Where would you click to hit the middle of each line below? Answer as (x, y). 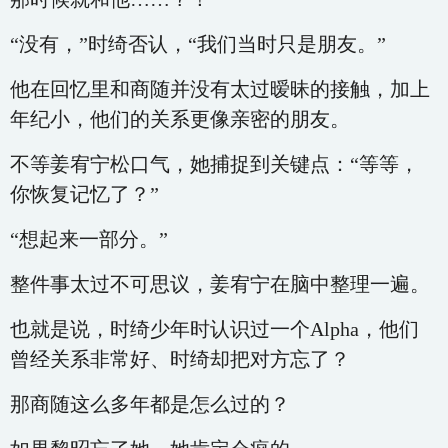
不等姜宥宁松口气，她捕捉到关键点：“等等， (214, 164)
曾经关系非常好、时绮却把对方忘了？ (180, 359)
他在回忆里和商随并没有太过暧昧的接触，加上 (220, 89)
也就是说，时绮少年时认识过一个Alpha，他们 (214, 329)
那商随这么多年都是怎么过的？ (150, 404)
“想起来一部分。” (89, 239)
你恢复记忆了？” (84, 194)
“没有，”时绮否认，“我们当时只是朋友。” (198, 44)
